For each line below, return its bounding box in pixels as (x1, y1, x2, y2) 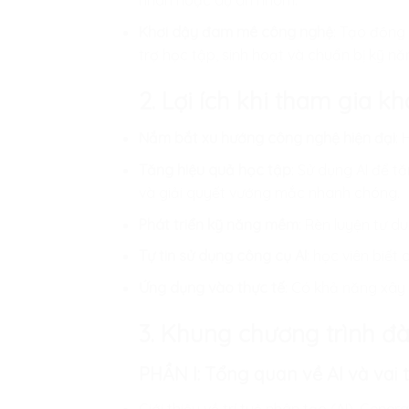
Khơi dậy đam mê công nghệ (139, 22, 333, 41)
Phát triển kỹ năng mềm (139, 215, 299, 234)
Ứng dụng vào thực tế (139, 278, 285, 297)
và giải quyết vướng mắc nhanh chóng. (139, 183, 400, 202)
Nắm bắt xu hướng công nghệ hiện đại (139, 129, 395, 148)
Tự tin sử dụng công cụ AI (139, 246, 307, 266)
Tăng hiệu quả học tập (139, 160, 291, 179)
